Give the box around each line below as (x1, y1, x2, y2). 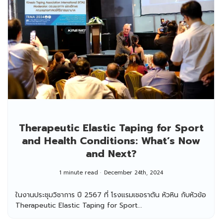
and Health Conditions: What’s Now (22, 133, 200, 148)
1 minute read (59, 168, 98, 177)
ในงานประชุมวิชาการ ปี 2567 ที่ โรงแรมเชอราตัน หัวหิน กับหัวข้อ (15, 189, 206, 200)
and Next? (85, 146, 137, 161)
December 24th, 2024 (104, 168, 163, 177)
